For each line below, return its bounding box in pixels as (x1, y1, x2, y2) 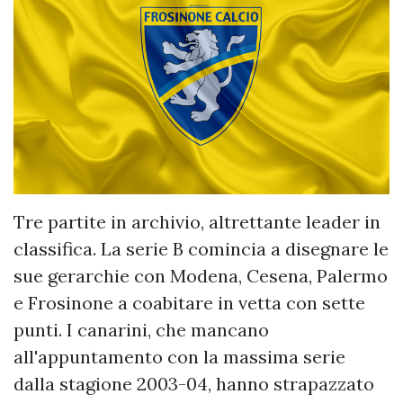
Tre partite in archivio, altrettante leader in (13, 210, 381, 234)
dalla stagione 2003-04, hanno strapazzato (13, 372, 374, 396)
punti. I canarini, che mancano (13, 318, 269, 342)
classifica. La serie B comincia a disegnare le (13, 237, 389, 261)
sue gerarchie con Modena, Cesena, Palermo (13, 264, 388, 288)
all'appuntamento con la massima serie (13, 345, 345, 369)
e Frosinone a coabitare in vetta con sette (13, 291, 365, 315)
